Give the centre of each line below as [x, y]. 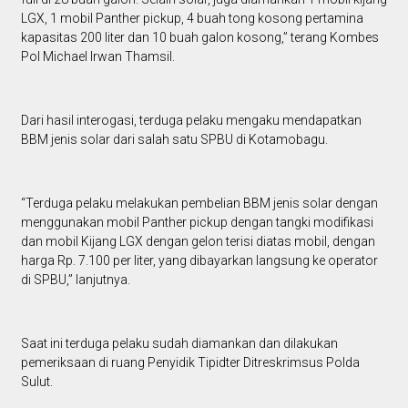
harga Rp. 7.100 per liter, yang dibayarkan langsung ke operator [199, 260]
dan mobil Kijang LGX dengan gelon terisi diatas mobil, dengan [198, 241]
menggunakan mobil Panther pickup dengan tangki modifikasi [197, 222]
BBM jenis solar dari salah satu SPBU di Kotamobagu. [174, 139]
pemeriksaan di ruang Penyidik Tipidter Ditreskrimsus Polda [190, 362]
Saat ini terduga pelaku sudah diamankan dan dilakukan [179, 343]
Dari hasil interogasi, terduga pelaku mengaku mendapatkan [191, 120]
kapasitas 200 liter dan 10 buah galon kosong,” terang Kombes [199, 37]
